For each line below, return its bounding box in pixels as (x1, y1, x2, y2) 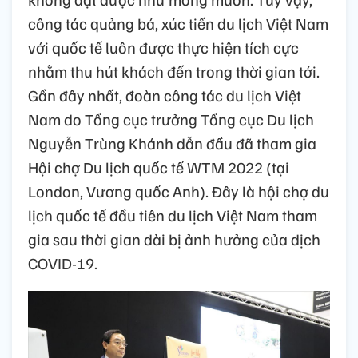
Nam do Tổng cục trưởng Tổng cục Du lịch (28, 109, 314, 130)
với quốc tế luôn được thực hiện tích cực (28, 37, 299, 58)
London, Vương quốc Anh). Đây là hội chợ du (28, 181, 329, 202)
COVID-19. (28, 253, 97, 274)
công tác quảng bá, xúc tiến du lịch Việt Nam (28, 13, 328, 34)
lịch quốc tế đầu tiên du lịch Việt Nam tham (28, 205, 317, 226)
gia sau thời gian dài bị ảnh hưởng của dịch (28, 229, 320, 250)
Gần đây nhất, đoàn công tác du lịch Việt (28, 85, 301, 106)
